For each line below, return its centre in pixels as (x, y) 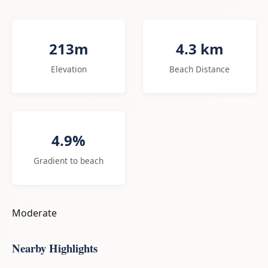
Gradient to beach (68, 160)
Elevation (68, 69)
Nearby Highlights (55, 248)
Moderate (34, 213)
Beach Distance (200, 69)
